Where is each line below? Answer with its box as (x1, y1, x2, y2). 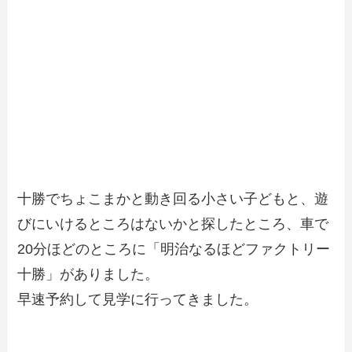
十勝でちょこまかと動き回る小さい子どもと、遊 (17, 191, 329, 207)
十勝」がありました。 (17, 266, 159, 283)
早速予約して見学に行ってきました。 (17, 291, 258, 308)
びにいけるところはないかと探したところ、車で (17, 216, 329, 233)
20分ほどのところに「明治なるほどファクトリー (17, 241, 331, 258)
